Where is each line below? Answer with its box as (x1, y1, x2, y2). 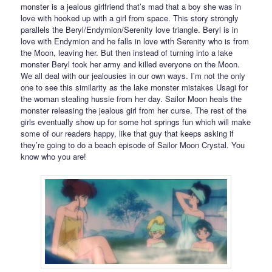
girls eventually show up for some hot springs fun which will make (21, 116, 251, 128)
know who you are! (21, 151, 87, 163)
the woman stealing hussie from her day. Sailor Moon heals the (21, 93, 242, 105)
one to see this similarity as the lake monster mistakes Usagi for (21, 81, 248, 93)
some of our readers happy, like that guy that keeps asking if (21, 127, 234, 140)
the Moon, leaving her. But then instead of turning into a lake (21, 47, 233, 59)
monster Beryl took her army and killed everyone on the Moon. (21, 58, 240, 70)
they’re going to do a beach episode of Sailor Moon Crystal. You (21, 139, 245, 151)
